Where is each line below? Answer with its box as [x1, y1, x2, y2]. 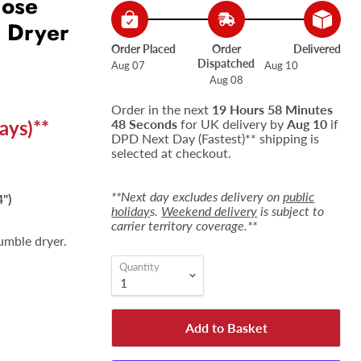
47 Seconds [111, 116, 178, 131]
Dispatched [197, 56, 255, 70]
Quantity [119, 260, 160, 273]
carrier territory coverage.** [111, 218, 258, 233]
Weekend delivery [161, 203, 258, 218]
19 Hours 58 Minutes [212, 102, 334, 117]
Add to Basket [185, 320, 268, 335]
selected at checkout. [111, 145, 232, 160]
